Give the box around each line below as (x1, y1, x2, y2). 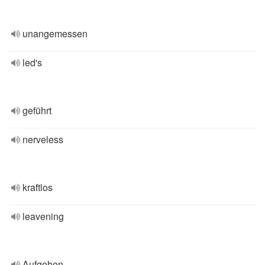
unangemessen (22, 27, 88, 40)
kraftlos (22, 180, 53, 194)
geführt (22, 104, 51, 117)
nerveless (22, 132, 63, 146)
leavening (22, 209, 64, 223)
